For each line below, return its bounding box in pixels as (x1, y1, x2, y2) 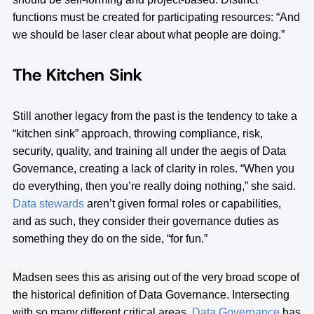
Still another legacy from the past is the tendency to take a (13, 110, 297, 122)
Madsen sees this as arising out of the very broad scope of (13, 271, 299, 283)
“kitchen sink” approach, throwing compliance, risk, (13, 128, 263, 139)
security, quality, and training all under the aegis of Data (13, 145, 286, 157)
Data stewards (13, 198, 84, 210)
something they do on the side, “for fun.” (13, 233, 207, 245)
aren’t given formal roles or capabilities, (84, 198, 281, 210)
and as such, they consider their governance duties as (13, 215, 279, 227)
